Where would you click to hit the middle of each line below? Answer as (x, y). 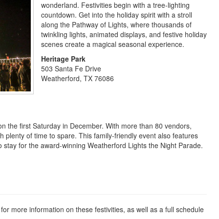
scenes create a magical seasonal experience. (113, 44)
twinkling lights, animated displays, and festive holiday (124, 34)
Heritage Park (63, 59)
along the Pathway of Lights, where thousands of (116, 24)
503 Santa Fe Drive (71, 68)
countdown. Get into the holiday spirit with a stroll (117, 15)
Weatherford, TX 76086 (77, 78)
